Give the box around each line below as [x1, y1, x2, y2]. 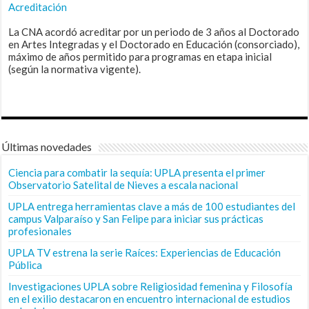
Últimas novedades [1, 139, 92, 153]
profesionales [8, 224, 72, 237]
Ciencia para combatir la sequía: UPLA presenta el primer [8, 166, 266, 179]
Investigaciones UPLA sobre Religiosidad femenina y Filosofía [8, 279, 293, 292]
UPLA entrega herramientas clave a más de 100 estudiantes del [8, 199, 296, 212]
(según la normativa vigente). [8, 62, 141, 75]
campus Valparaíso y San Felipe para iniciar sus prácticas [8, 212, 264, 225]
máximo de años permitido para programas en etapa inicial [8, 50, 272, 63]
